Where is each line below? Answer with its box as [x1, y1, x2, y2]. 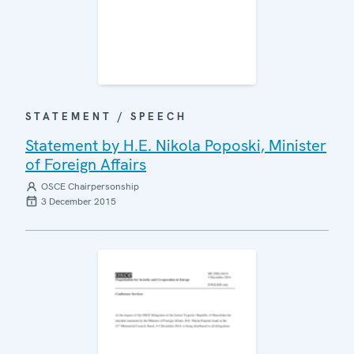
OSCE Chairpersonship [41, 179, 139, 193]
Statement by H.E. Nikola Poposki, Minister [25, 134, 326, 156]
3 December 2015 [41, 194, 116, 208]
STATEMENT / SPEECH [25, 109, 187, 123]
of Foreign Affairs [25, 153, 146, 175]
